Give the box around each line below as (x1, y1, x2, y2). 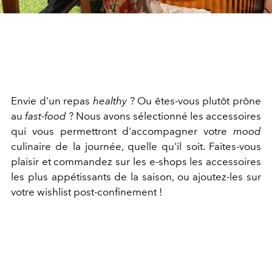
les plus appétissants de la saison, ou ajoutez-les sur (11, 170, 261, 183)
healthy (92, 94, 127, 107)
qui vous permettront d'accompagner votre (11, 124, 233, 137)
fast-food (25, 109, 66, 122)
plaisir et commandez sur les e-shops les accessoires (11, 155, 261, 168)
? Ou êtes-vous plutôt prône (126, 94, 261, 107)
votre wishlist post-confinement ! (11, 185, 163, 198)
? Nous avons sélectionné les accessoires (66, 109, 261, 122)
